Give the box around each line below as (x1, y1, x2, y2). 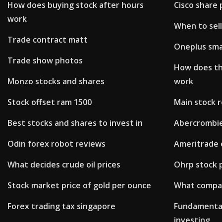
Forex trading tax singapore (7, 201, 115, 212)
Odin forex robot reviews (7, 138, 106, 150)
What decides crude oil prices (7, 159, 120, 170)
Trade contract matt (7, 34, 88, 46)
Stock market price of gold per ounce (7, 180, 151, 191)
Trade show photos (7, 55, 83, 66)
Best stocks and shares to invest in (7, 117, 143, 129)
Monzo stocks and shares (7, 76, 105, 87)
